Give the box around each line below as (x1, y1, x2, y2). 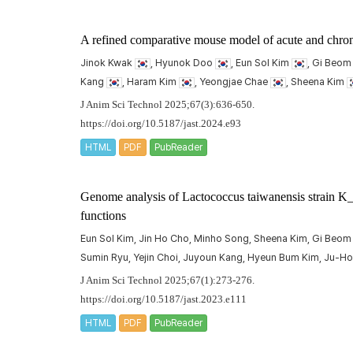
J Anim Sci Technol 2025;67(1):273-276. (80, 275, 255, 286)
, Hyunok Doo (150, 57, 215, 69)
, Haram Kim (122, 76, 179, 87)
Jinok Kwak (80, 57, 135, 69)
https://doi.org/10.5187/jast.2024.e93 (80, 118, 241, 129)
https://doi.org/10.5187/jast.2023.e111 (80, 294, 247, 305)
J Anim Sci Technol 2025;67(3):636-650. (80, 99, 255, 110)
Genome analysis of (80, 190, 182, 203)
